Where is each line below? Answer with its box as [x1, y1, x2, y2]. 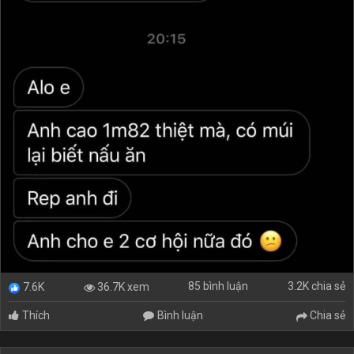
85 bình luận [188, 280, 249, 293]
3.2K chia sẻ [287, 280, 345, 293]
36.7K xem [94, 281, 149, 294]
